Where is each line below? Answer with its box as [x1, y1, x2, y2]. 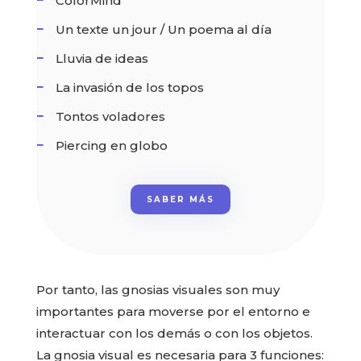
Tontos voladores [55, 108, 165, 124]
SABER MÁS [146, 193, 214, 205]
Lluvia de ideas [55, 50, 148, 66]
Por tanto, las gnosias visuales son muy [35, 281, 280, 297]
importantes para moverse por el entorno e [35, 303, 310, 319]
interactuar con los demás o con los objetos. [35, 325, 313, 341]
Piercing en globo [55, 137, 168, 153]
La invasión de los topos [55, 79, 204, 95]
